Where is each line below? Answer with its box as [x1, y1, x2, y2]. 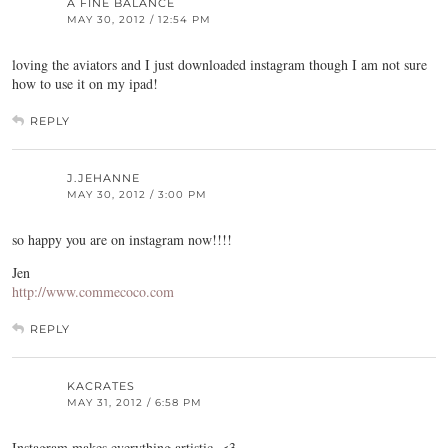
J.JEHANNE [67, 171, 140, 185]
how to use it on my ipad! [12, 74, 158, 93]
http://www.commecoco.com [12, 282, 174, 301]
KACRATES [67, 379, 135, 393]
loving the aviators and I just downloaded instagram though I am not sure [12, 55, 427, 74]
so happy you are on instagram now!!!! [12, 230, 232, 249]
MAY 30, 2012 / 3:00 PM [67, 188, 207, 201]
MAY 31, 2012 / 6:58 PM [67, 396, 202, 409]
